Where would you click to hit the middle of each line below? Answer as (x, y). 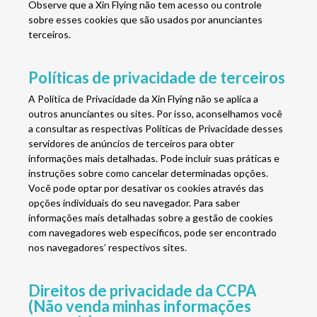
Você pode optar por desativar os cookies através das (146, 188)
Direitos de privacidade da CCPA (143, 290)
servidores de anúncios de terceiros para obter (131, 143)
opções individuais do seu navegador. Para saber (134, 203)
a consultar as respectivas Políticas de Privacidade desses (156, 128)
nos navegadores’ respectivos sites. (108, 247)
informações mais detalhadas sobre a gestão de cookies (151, 218)
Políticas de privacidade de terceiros (157, 77)
